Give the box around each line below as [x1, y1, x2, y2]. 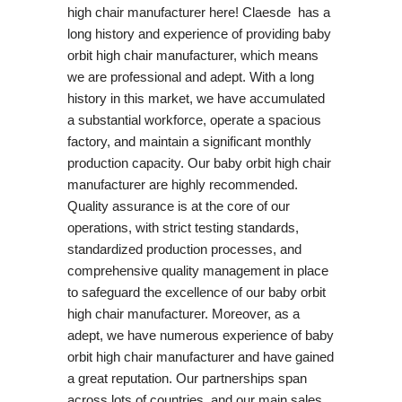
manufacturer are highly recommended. [66, 176, 298, 192]
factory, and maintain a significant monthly [66, 133, 311, 149]
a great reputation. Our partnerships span [66, 370, 307, 386]
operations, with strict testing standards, [66, 219, 299, 235]
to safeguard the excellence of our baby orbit [66, 284, 326, 300]
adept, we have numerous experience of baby [66, 327, 334, 343]
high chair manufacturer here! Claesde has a [66, 4, 330, 20]
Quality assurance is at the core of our [66, 197, 290, 214]
